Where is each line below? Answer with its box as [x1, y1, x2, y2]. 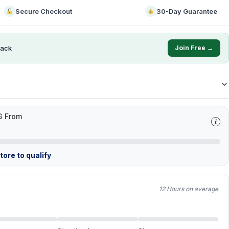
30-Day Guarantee [156, 7, 218, 15]
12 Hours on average [159, 185, 218, 193]
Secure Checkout [15, 7, 72, 15]
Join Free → [175, 44, 213, 52]
